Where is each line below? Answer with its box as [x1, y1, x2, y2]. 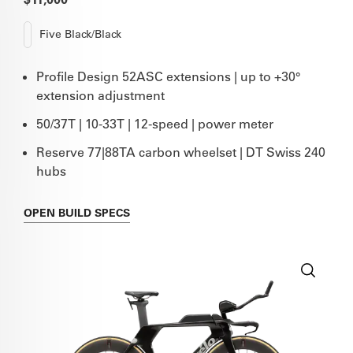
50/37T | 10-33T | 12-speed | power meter [36, 115, 273, 132]
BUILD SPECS [58, 205, 130, 220]
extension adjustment [36, 87, 165, 103]
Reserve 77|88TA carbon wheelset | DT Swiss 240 [36, 143, 325, 160]
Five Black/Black [39, 27, 121, 42]
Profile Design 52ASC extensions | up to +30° [36, 68, 300, 84]
